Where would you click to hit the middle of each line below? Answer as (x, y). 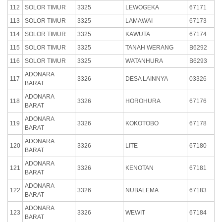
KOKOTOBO (142, 123)
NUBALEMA (142, 190)
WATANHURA (144, 61)
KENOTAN (139, 168)
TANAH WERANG (149, 47)
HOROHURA (143, 101)
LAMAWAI (139, 21)
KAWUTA (138, 34)
